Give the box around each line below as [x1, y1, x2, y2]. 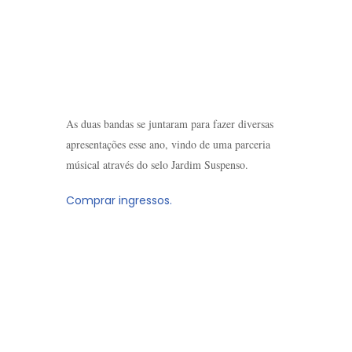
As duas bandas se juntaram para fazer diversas [66, 116, 273, 131]
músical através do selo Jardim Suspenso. [66, 157, 248, 172]
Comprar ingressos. [66, 192, 172, 208]
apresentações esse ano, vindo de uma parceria [66, 137, 270, 152]
